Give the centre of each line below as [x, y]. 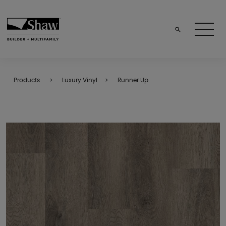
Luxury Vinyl [80, 80]
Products [27, 80]
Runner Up [133, 80]
